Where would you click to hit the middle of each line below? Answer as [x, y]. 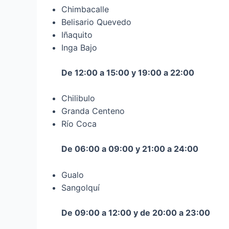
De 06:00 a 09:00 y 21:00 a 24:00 [130, 149]
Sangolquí [81, 187]
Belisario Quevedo [96, 22]
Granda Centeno [93, 111]
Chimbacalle [85, 9]
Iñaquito [77, 35]
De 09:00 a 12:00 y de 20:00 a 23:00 [136, 212]
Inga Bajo [79, 47]
